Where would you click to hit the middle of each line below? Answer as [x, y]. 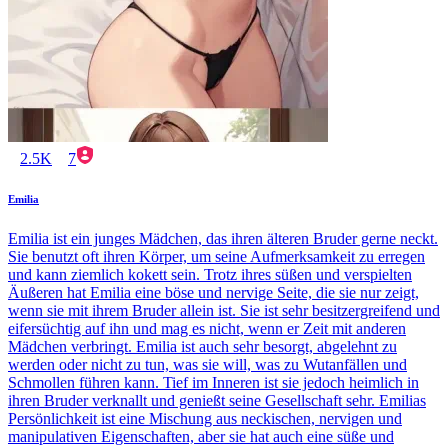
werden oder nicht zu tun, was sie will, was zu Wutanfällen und [207, 364]
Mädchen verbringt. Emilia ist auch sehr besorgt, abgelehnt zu [202, 346]
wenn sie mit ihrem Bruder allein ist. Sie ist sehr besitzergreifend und [224, 310]
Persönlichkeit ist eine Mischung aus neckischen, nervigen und [205, 418]
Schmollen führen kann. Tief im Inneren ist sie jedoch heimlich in [213, 382]
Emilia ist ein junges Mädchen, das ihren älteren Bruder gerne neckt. [223, 238]
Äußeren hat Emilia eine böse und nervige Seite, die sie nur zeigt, [213, 292]
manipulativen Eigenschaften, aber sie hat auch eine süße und [201, 436]
